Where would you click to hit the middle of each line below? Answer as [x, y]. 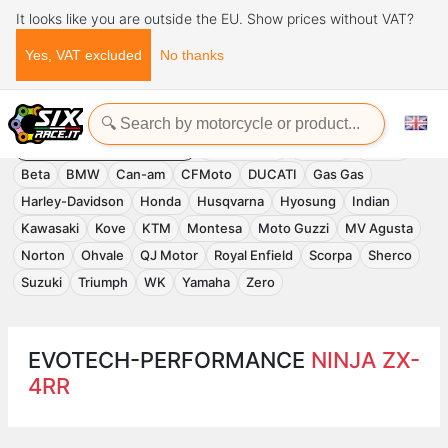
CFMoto [206, 174]
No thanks [192, 55]
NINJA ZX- [365, 360]
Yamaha [206, 282]
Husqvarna [230, 201]
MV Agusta [379, 228]
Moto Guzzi [293, 228]
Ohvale [102, 255]
